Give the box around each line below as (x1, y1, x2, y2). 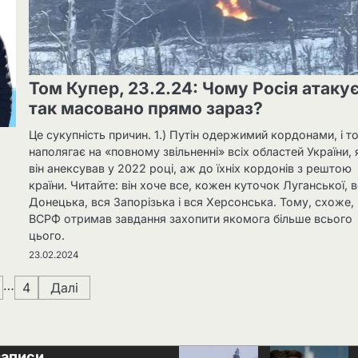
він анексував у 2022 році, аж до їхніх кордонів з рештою (29, 161, 352, 175)
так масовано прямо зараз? (29, 97, 264, 118)
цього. (29, 228, 66, 242)
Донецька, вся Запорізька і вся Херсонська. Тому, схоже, (29, 194, 355, 209)
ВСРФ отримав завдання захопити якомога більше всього (29, 211, 353, 225)
